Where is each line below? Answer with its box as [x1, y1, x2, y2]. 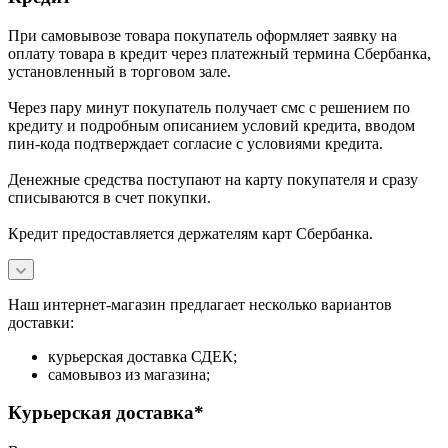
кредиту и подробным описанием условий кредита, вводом [8, 116, 415, 134]
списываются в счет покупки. [8, 188, 211, 206]
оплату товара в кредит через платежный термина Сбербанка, [8, 44, 431, 62]
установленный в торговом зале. [8, 62, 231, 80]
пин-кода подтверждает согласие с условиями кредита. [8, 134, 383, 152]
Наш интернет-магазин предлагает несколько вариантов [8, 295, 392, 313]
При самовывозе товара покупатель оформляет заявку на [8, 26, 397, 44]
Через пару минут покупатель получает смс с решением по [8, 98, 410, 116]
